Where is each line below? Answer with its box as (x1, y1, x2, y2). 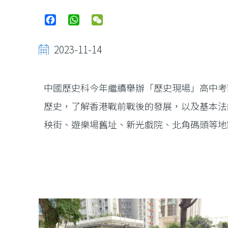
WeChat (103, 16, 132, 28)
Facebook (56, 16, 93, 28)
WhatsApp (79, 16, 118, 28)
